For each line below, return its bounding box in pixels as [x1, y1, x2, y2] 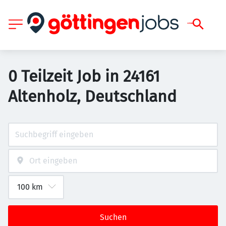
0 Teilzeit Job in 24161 [8, 67, 160, 86]
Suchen [99, 212, 127, 222]
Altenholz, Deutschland [8, 87, 177, 106]
